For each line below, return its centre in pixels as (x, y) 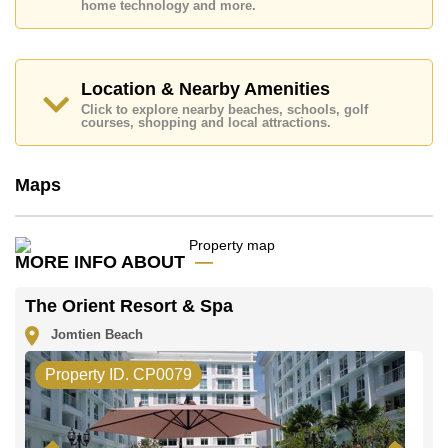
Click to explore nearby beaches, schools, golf (224, 109)
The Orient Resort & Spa (129, 305)
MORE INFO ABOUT (100, 261)
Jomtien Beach (91, 335)
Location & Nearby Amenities (205, 88)
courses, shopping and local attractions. (206, 122)
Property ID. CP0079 (118, 374)
